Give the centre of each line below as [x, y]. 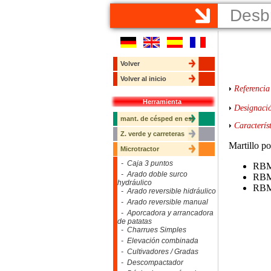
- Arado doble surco [152, 174]
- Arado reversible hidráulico [167, 191]
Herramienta [164, 102]
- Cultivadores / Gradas [158, 252]
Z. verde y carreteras [152, 134]
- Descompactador [150, 263]
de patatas [135, 221]
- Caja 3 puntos [145, 163]
